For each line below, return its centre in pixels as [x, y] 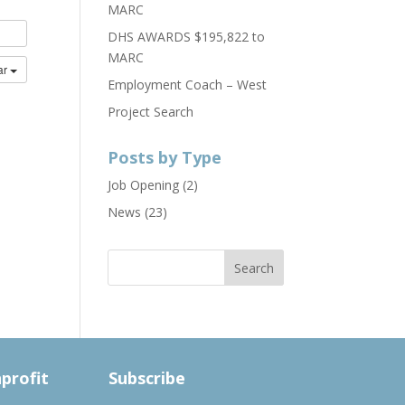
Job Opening [144, 184]
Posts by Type [165, 157]
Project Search [151, 111]
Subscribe [147, 377]
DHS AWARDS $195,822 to [187, 36]
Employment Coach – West [188, 84]
